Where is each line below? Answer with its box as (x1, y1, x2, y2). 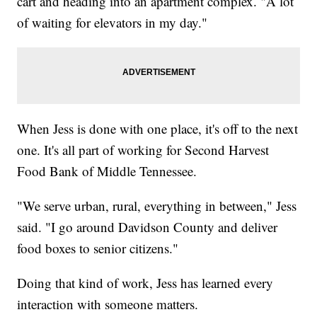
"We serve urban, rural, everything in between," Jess (17, 196, 297, 214)
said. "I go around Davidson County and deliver (17, 217, 278, 236)
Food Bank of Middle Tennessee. (17, 161, 197, 180)
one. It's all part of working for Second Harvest (17, 140, 270, 158)
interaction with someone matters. (17, 294, 199, 313)
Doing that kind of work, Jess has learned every (17, 273, 274, 292)
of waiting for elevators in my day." (17, 13, 208, 31)
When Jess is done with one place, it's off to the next (17, 119, 299, 137)
